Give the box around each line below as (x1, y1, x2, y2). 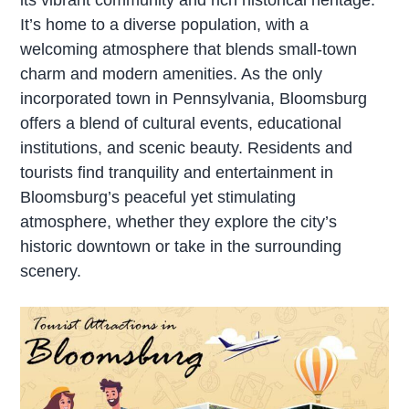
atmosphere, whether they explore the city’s (20, 212, 338, 231)
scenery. (20, 261, 82, 280)
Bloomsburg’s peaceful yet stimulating (20, 187, 297, 206)
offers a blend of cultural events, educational (20, 113, 342, 132)
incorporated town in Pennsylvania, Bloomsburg (20, 89, 368, 108)
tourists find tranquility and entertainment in (20, 163, 334, 182)
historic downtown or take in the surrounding (20, 236, 342, 256)
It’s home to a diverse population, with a (20, 15, 309, 34)
